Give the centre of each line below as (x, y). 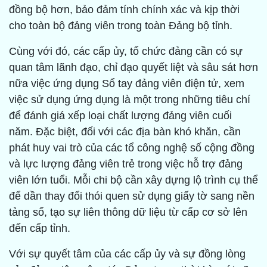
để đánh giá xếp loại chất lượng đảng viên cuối (120, 116)
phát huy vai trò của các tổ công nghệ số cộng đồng (132, 148)
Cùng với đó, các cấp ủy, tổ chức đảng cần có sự (126, 52)
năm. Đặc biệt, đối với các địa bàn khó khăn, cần (125, 132)
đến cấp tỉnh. (40, 229)
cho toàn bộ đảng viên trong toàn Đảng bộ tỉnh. (121, 26)
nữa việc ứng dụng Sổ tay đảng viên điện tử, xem (127, 84)
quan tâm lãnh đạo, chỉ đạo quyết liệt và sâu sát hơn (133, 68)
